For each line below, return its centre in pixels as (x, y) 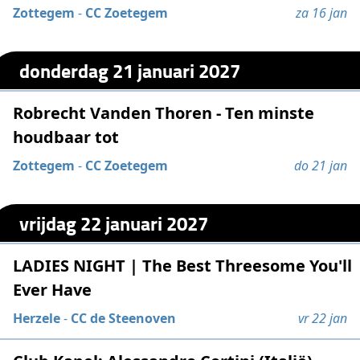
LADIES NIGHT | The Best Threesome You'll (183, 266)
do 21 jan (320, 166)
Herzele (37, 319)
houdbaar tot (66, 137)
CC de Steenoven (124, 319)
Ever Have (53, 290)
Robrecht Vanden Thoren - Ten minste (164, 113)
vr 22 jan (322, 319)
